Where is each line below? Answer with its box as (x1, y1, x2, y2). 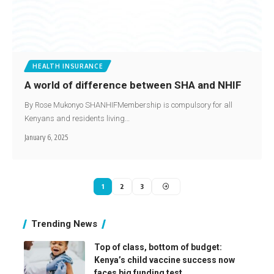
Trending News (31, 218, 97, 230)
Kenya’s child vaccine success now (94, 255, 235, 265)
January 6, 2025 (24, 133, 68, 143)
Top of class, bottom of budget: (94, 242, 222, 253)
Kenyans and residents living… (24, 114, 130, 124)
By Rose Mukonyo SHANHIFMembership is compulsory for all (24, 100, 233, 110)
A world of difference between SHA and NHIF (24, 79, 242, 92)
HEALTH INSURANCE (32, 62, 103, 70)
